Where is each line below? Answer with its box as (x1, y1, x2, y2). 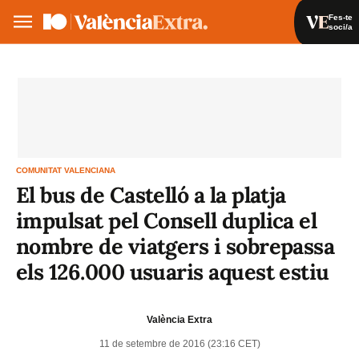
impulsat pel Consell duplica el (16, 207, 317, 234)
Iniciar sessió (237, 58, 305, 70)
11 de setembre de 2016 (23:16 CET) (99, 338, 260, 349)
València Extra (147, 313, 212, 325)
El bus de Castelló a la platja (16, 181, 286, 208)
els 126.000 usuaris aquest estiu (16, 258, 329, 285)
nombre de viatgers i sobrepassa (16, 232, 335, 260)
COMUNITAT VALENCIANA (16, 166, 115, 175)
